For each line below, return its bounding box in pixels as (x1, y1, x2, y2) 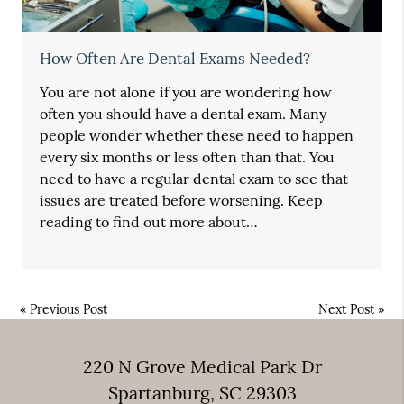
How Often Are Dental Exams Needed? (40, 49, 311, 69)
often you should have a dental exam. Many (40, 105, 327, 124)
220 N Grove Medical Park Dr (82, 354, 322, 378)
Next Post (317, 301, 374, 318)
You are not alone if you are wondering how (40, 83, 333, 102)
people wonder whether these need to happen (40, 126, 354, 145)
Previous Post (30, 301, 108, 318)
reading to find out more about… (40, 213, 259, 232)
